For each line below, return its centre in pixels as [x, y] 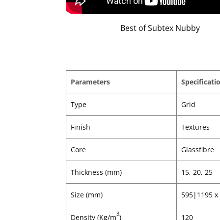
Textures [195, 127]
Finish [80, 127]
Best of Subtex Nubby [160, 28]
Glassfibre [197, 149]
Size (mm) [86, 194]
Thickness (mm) [96, 172]
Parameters [90, 82]
